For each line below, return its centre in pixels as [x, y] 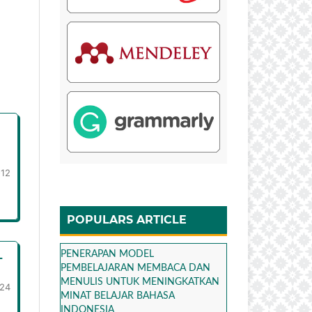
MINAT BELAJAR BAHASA [118, 296]
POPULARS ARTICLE [127, 220]
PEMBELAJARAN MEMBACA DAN [135, 268]
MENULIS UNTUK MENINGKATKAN [140, 282]
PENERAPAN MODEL [107, 254]
